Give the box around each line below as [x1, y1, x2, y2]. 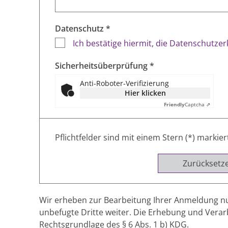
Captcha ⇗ [185, 100, 210, 108]
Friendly [164, 100, 185, 108]
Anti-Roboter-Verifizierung [80, 78, 169, 88]
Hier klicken [124, 88, 166, 98]
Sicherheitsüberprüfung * [55, 60, 154, 71]
